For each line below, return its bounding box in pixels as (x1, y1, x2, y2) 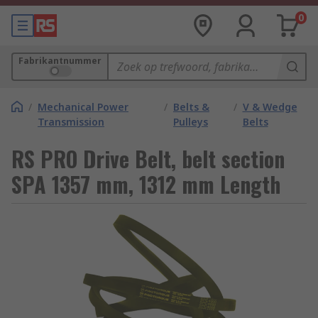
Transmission (38, 115, 104, 128)
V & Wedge (242, 100, 297, 114)
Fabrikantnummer (18, 55, 102, 67)
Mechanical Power (38, 100, 128, 114)
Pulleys (172, 115, 208, 128)
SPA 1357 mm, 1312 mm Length (11, 168, 280, 200)
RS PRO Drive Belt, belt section (11, 143, 285, 175)
